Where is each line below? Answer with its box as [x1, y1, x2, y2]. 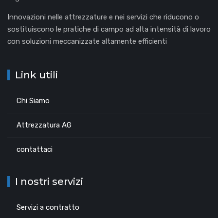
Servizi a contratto [17, 202, 79, 212]
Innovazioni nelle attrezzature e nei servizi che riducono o [7, 12, 199, 21]
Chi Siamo [17, 96, 50, 105]
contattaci [17, 145, 53, 154]
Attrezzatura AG [17, 120, 72, 129]
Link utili [15, 69, 58, 81]
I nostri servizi [15, 175, 83, 187]
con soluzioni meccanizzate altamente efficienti [7, 36, 167, 46]
